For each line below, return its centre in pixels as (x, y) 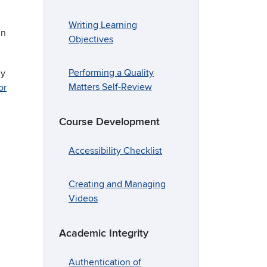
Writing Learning (103, 25)
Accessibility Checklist (115, 151)
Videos (83, 199)
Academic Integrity (104, 234)
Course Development (109, 122)
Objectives (91, 40)
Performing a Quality (111, 73)
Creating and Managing (117, 184)
